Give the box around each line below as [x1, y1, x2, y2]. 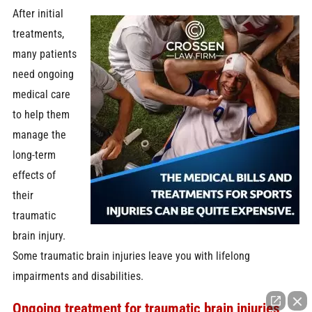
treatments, [12, 27, 64, 41]
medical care [12, 88, 70, 102]
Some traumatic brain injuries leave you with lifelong [12, 249, 250, 263]
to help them [12, 108, 70, 122]
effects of [12, 169, 56, 182]
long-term [12, 148, 56, 162]
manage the [12, 128, 66, 142]
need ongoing [12, 68, 74, 81]
